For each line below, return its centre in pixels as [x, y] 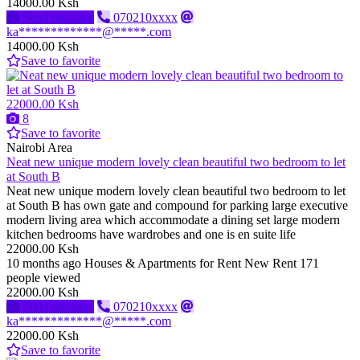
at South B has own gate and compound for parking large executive [177, 206]
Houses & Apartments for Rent [163, 264]
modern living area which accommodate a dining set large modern [173, 220]
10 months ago [44, 264]
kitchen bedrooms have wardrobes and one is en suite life [153, 235]
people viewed [43, 278]
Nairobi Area [39, 148]
